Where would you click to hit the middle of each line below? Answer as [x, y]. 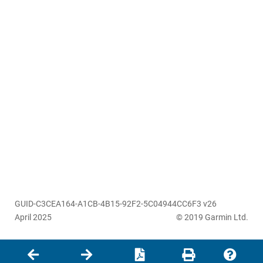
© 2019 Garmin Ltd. [212, 218]
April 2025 [33, 218]
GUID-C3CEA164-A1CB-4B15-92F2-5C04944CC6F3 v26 [116, 204]
